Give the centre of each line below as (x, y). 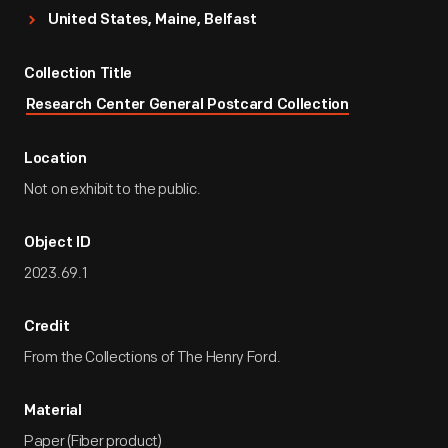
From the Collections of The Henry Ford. (152, 357)
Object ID (57, 243)
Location (55, 159)
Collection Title (78, 74)
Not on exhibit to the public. (112, 189)
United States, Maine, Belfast (152, 20)
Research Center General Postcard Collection (187, 105)
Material (53, 411)
